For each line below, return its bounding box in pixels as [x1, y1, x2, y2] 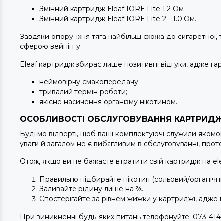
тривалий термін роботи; [39, 87, 127, 96]
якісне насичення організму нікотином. [39, 97, 177, 106]
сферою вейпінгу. [20, 42, 84, 51]
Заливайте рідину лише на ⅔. [39, 184, 143, 193]
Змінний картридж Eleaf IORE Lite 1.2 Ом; [39, 4, 185, 13]
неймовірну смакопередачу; [39, 77, 140, 86]
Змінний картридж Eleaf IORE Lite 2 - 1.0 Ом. [39, 14, 196, 23]
